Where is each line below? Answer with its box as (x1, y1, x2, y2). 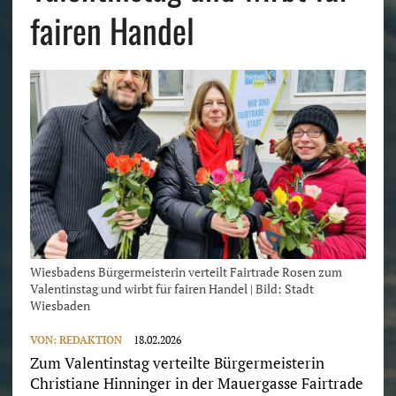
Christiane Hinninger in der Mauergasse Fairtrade (29, 373, 363, 394)
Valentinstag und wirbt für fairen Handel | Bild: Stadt (29, 280, 314, 298)
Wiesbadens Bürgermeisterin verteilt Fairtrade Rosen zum (29, 263, 342, 281)
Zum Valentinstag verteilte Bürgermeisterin (29, 353, 324, 374)
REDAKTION (58, 333, 122, 347)
